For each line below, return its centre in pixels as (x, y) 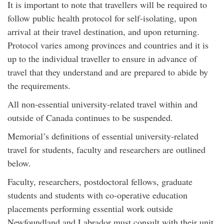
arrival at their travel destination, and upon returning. (103, 31)
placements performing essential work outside (90, 208)
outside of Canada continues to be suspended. (90, 117)
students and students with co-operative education (97, 195)
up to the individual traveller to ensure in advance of (102, 58)
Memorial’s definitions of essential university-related (103, 136)
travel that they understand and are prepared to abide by (108, 72)
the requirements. (39, 85)
